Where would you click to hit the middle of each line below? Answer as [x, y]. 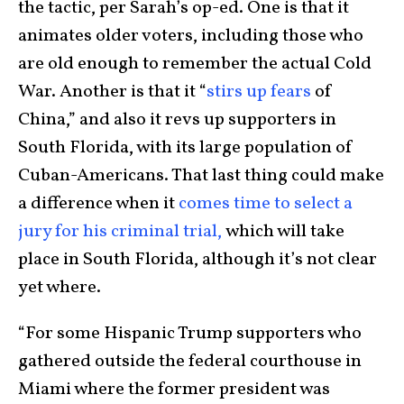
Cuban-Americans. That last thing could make [201, 176]
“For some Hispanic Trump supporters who [190, 334]
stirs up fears [259, 92]
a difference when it [98, 204]
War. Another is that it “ [112, 92]
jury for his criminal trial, [122, 232]
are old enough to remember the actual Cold [195, 64]
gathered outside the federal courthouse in [190, 362]
